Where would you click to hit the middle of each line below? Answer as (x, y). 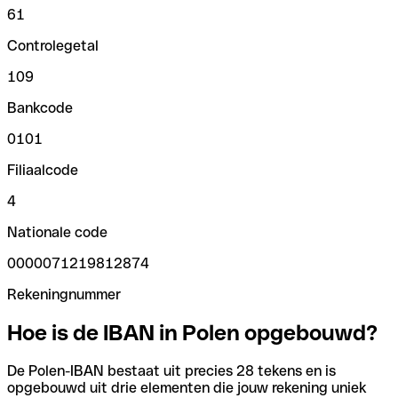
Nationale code (57, 232)
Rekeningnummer (64, 294)
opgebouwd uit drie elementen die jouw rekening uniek (187, 387)
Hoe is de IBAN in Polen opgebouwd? (192, 332)
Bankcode (40, 107)
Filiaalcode (43, 170)
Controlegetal (53, 45)
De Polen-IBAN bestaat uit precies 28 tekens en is (171, 370)
